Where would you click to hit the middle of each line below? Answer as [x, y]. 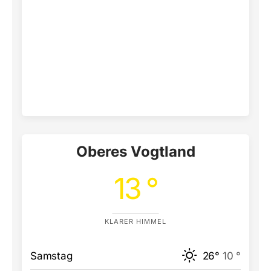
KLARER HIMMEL [135, 221]
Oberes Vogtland [135, 151]
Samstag [51, 256]
